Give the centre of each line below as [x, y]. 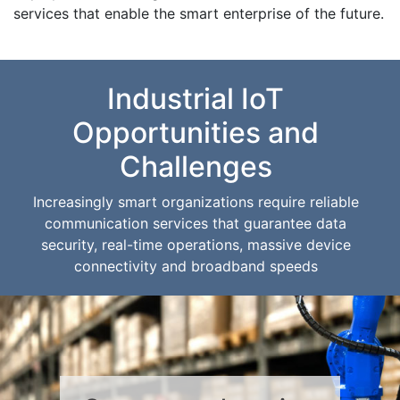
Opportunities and [196, 132]
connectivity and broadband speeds [196, 266]
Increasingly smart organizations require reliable [196, 201]
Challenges [196, 166]
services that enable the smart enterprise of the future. [199, 13]
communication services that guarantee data [196, 223]
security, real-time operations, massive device [196, 244]
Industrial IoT [196, 98]
